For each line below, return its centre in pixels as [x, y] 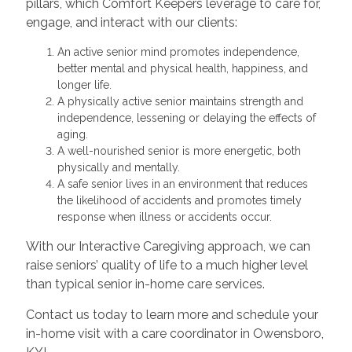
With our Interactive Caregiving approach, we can [168, 246]
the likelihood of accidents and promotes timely [179, 200]
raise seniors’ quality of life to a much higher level [167, 265]
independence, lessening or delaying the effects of [186, 117]
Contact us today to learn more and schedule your [172, 314]
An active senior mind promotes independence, [178, 51]
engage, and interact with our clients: [131, 22]
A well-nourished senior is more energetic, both [179, 150]
